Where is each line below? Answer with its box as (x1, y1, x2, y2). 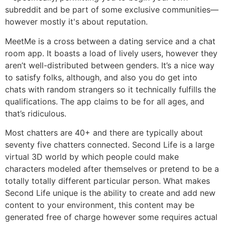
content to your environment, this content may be (5, 200, 194, 210)
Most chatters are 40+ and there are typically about (5, 128, 203, 138)
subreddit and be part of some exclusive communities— (5, 5, 218, 15)
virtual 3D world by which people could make (5, 152, 179, 162)
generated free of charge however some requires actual (5, 212, 217, 222)
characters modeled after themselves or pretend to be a (5, 164, 219, 174)
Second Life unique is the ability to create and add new (5, 188, 215, 198)
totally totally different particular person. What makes (5, 176, 210, 186)
